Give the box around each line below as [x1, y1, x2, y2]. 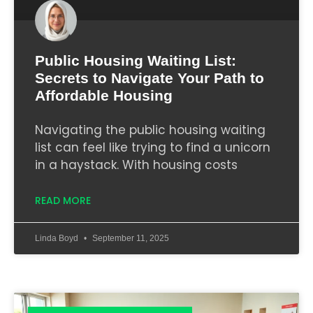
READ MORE [35, 194, 91, 208]
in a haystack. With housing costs [35, 156, 238, 174]
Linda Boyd [35, 233, 80, 244]
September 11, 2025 [90, 233, 169, 244]
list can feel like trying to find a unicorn [35, 139, 270, 156]
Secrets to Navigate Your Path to [35, 70, 264, 87]
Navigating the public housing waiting [35, 122, 265, 139]
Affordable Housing [35, 87, 173, 104]
